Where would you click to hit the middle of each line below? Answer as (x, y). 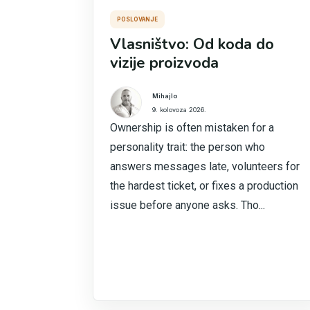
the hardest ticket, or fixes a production (204, 186)
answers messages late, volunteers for (205, 166)
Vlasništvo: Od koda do (192, 44)
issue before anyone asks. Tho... (188, 205)
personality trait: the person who (188, 147)
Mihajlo (165, 95)
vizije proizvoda (164, 63)
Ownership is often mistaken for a (192, 128)
